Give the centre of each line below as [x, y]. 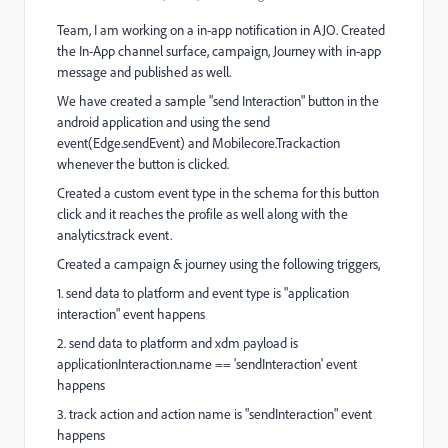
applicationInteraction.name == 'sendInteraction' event [207, 364]
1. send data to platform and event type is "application [203, 293]
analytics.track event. [116, 235]
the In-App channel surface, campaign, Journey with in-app [219, 51]
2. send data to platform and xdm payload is [177, 343]
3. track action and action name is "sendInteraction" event [214, 414]
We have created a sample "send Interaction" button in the [218, 101]
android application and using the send [163, 122]
